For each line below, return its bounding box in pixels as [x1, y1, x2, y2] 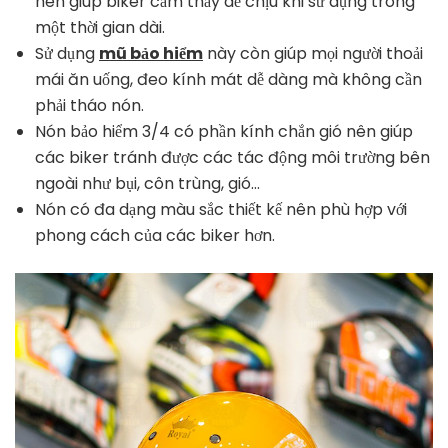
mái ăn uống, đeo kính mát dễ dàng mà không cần [35, 67, 422, 91]
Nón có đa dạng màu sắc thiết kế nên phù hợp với [35, 197, 407, 221]
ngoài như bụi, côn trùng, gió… [35, 171, 260, 195]
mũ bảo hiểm [99, 41, 203, 65]
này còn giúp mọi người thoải [203, 41, 423, 65]
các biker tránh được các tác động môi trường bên [35, 145, 430, 169]
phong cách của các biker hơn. [35, 223, 279, 247]
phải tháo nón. [35, 93, 148, 117]
